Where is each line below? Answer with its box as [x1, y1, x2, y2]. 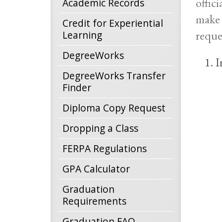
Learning [62, 28, 102, 42]
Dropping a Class [62, 121, 138, 135]
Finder [62, 81, 91, 94]
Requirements [62, 194, 126, 208]
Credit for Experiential [62, 16, 163, 30]
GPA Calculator [62, 162, 130, 175]
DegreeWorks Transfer [62, 69, 166, 82]
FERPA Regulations [62, 142, 147, 155]
